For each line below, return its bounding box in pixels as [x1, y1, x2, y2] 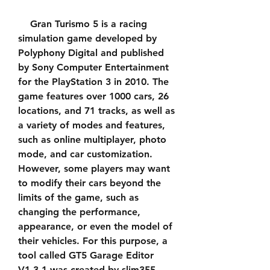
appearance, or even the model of [18, 221, 172, 232]
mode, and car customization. [18, 148, 152, 160]
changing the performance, [18, 206, 140, 218]
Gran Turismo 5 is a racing [18, 18, 30, 30]
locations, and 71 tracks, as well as [18, 105, 175, 116]
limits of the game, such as [18, 192, 139, 203]
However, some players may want [18, 163, 170, 174]
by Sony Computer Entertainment [18, 61, 169, 73]
